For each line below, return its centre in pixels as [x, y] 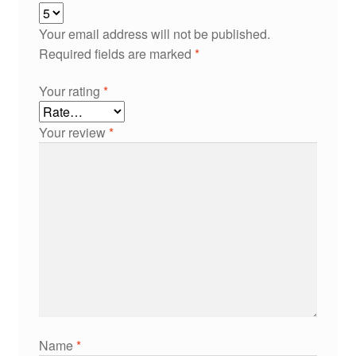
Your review [74, 133]
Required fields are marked [116, 53]
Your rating [71, 91]
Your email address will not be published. [154, 33]
